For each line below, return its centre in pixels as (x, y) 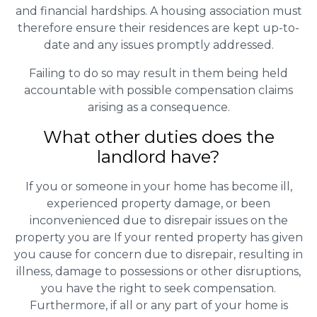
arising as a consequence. (158, 108)
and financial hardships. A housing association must (158, 11)
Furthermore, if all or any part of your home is (158, 306)
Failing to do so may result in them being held (158, 74)
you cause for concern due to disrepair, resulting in (158, 255)
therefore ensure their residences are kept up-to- (158, 28)
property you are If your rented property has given (158, 238)
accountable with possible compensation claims (158, 91)
